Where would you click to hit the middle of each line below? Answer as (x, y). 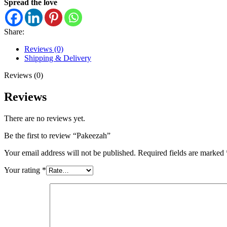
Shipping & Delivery (58, 58)
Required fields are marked (182, 153)
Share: (14, 31)
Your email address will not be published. (70, 153)
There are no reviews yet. (45, 118)
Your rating (23, 170)
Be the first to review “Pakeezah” (57, 135)
